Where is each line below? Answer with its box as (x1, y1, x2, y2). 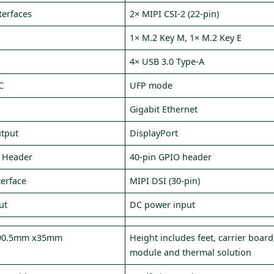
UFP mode (130, 80, 173, 91)
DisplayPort (130, 127, 179, 139)
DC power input (130, 199, 196, 210)
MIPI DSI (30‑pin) (130, 175, 201, 187)
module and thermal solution (130, 246, 252, 258)
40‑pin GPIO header (130, 151, 212, 163)
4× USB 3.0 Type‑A (130, 56, 205, 67)
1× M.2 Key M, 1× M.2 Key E (130, 32, 242, 43)
